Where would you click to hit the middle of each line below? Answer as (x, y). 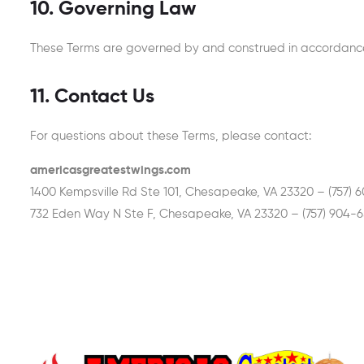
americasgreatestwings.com (110, 170)
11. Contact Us (92, 97)
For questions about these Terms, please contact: (171, 136)
